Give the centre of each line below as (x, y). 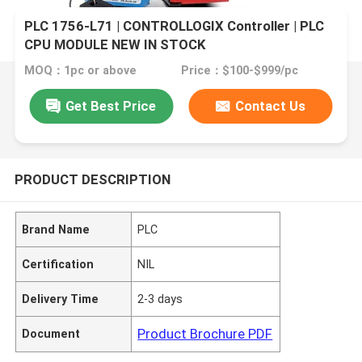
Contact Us (271, 105)
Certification (58, 264)
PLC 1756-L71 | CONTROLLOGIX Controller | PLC (175, 26)
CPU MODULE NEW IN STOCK (115, 45)
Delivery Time (61, 299)
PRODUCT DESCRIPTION (92, 179)
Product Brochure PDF (205, 333)
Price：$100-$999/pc (239, 71)
